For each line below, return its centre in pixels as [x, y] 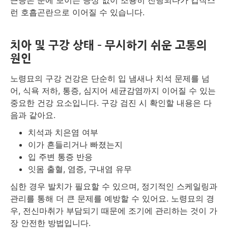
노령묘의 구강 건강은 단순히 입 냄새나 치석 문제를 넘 [110, 78]
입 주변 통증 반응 [60, 157]
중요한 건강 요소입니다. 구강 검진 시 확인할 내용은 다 [111, 103]
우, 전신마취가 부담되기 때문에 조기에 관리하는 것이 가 [114, 211]
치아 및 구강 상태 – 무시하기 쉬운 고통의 [109, 45]
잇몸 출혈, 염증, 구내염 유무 [80, 169]
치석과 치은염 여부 [63, 132]
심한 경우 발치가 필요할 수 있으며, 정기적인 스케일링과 [114, 186]
